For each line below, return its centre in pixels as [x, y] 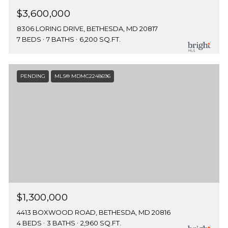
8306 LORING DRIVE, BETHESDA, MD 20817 [87, 28]
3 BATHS [61, 223]
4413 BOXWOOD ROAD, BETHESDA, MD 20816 [93, 212]
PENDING [33, 76]
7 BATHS [60, 39]
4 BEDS [29, 223]
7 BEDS [29, 39]
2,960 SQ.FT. [101, 223]
